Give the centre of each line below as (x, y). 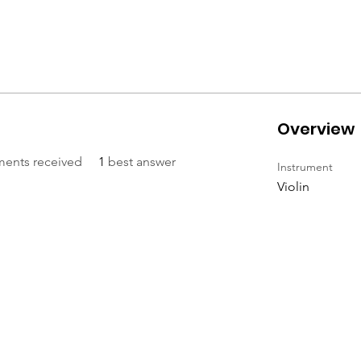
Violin (293, 187)
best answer (141, 162)
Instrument (305, 167)
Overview (315, 129)
